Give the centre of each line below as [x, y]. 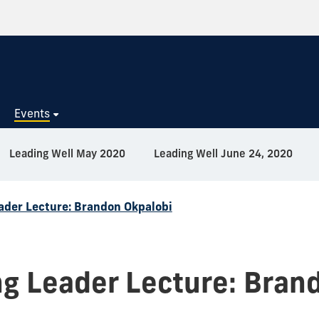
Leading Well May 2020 [67, 153]
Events [32, 113]
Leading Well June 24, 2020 [223, 153]
